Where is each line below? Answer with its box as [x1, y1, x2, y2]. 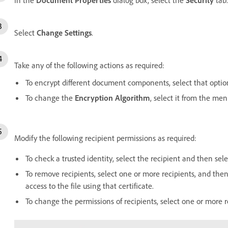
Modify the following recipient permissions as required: [14, 132, 196, 143]
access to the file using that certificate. [25, 180, 154, 191]
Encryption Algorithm [75, 92, 150, 103]
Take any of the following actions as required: [14, 60, 164, 70]
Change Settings [37, 27, 92, 38]
